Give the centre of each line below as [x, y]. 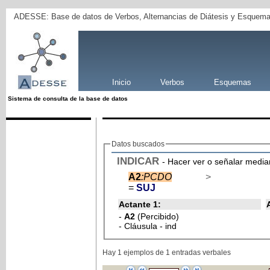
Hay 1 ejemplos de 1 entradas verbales [166, 253]
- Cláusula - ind [147, 226]
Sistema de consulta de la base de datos [67, 98]
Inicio [121, 82]
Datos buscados [138, 144]
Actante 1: [140, 204]
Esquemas [232, 82]
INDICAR [138, 161]
